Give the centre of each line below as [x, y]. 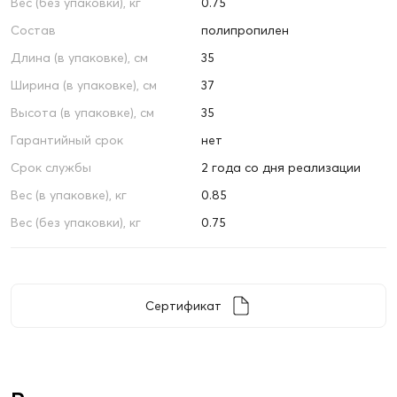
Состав [33, 31]
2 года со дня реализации [280, 168]
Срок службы [51, 168]
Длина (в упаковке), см [79, 58]
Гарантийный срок [67, 140]
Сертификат [183, 306]
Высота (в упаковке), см [82, 113]
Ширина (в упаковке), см [84, 86]
